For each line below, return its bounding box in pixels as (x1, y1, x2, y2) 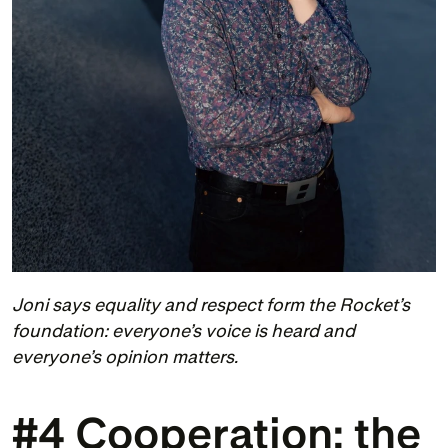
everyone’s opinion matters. (12, 346, 238, 368)
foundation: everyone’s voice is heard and (12, 320, 355, 342)
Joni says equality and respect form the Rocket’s (12, 294, 410, 316)
